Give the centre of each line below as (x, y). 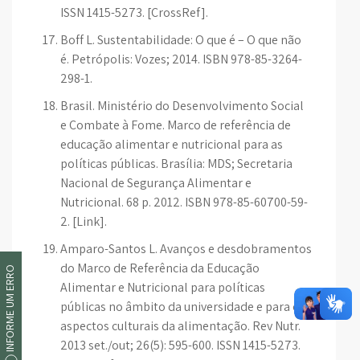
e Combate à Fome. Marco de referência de (176, 125)
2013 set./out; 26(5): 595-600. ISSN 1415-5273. (180, 345)
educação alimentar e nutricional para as (172, 144)
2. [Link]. (84, 221)
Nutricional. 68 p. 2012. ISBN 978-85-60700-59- (184, 202)
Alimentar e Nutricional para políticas (163, 287)
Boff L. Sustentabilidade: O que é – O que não (181, 40)
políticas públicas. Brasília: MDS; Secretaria (176, 164)
